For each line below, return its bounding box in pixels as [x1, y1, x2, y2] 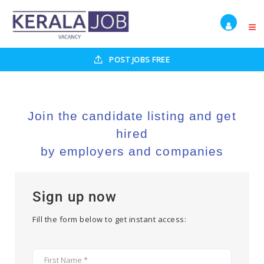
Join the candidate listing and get [28, 108, 236, 123]
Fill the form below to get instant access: [32, 213, 186, 225]
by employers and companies [40, 144, 224, 158]
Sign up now [32, 188, 117, 205]
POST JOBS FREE [107, 54, 170, 65]
